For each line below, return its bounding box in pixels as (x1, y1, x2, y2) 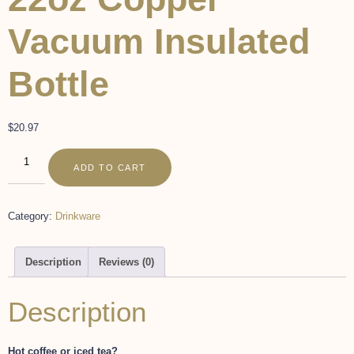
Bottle (8, 64, 109, 104)
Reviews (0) (99, 255, 154, 268)
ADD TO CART (73, 163, 146, 173)
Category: (8, 210, 55, 223)
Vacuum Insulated (8, 21, 310, 62)
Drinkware (55, 210, 100, 223)
